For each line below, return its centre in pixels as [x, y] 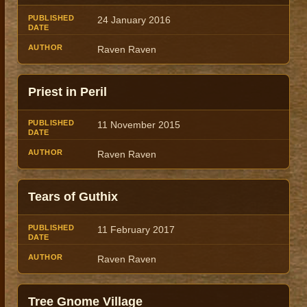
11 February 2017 [136, 230]
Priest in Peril [67, 92]
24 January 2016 [134, 20]
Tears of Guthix [73, 197]
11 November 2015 [139, 125]
